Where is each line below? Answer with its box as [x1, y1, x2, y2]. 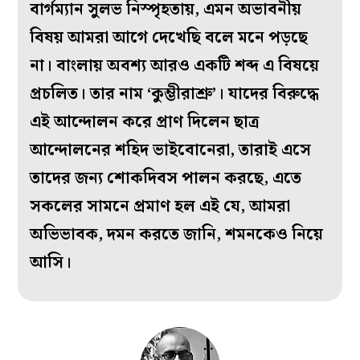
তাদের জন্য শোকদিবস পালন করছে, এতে [30, 165, 302, 191]
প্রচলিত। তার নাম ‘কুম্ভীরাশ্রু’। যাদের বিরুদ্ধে [30, 80, 320, 107]
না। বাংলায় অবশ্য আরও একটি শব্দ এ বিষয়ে [30, 52, 320, 79]
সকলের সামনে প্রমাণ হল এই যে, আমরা [30, 193, 291, 219]
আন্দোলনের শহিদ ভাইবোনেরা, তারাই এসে [30, 137, 312, 163]
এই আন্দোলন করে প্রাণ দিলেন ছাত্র [30, 108, 260, 135]
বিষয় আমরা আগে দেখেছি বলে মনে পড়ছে [30, 24, 309, 51]
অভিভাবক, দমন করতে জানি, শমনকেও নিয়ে [30, 221, 324, 247]
